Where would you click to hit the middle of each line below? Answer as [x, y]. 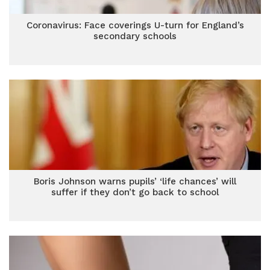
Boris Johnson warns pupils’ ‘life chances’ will [135, 181]
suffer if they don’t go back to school [135, 192]
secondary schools [135, 36]
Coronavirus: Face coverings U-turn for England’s [135, 25]
